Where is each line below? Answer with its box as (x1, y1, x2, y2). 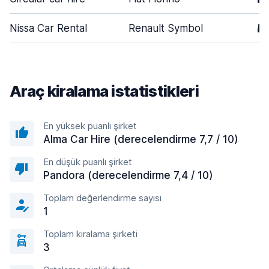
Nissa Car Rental (10, 22, 87, 34)
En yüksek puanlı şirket (43, 120, 137, 131)
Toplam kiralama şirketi (43, 228, 138, 240)
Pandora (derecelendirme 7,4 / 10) (43, 169, 213, 181)
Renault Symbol (128, 22, 203, 34)
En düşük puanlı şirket (43, 156, 132, 168)
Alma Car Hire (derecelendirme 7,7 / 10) (43, 133, 238, 145)
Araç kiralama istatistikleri (10, 82, 199, 100)
